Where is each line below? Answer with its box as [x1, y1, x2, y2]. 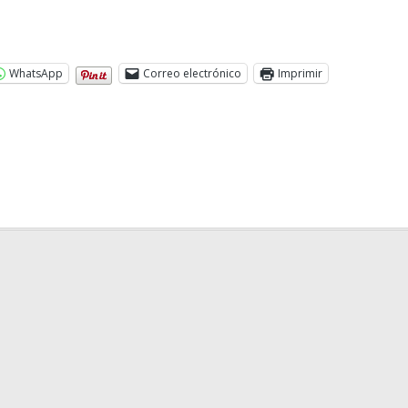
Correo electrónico [142, 65, 241, 81]
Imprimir [277, 65, 322, 81]
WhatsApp [8, 65, 63, 81]
